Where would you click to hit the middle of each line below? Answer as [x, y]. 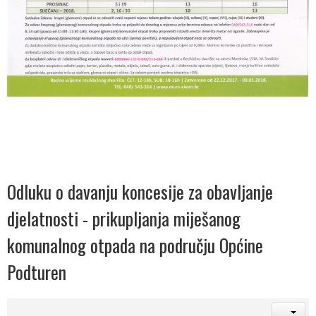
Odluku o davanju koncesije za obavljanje [140, 191]
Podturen [37, 272]
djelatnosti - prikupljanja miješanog [124, 218]
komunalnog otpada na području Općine [135, 245]
